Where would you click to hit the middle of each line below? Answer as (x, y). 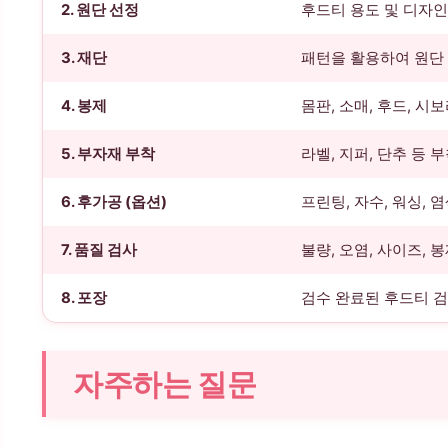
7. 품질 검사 (98, 250)
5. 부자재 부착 (107, 154)
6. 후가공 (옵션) (113, 202)
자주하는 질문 (165, 384)
